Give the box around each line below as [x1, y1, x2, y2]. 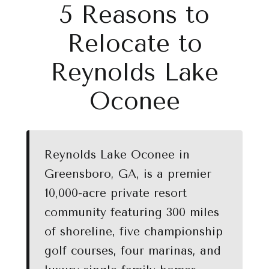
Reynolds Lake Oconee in [44, 148, 190, 162]
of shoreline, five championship [44, 225, 223, 238]
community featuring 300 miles [44, 205, 219, 219]
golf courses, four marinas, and [44, 244, 221, 258]
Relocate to [67, 29, 202, 58]
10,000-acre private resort [44, 186, 187, 200]
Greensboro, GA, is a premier [44, 167, 211, 181]
